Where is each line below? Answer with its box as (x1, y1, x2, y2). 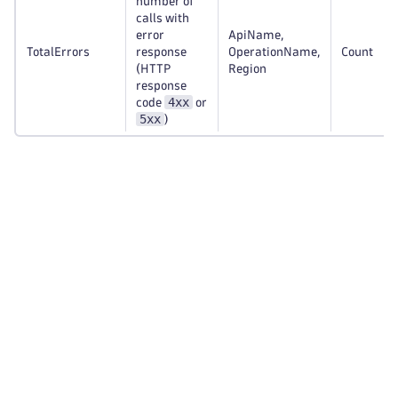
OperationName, (228, 46, 320, 58)
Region (228, 63, 267, 75)
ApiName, (228, 29, 283, 41)
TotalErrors (27, 46, 90, 58)
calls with (136, 12, 189, 24)
